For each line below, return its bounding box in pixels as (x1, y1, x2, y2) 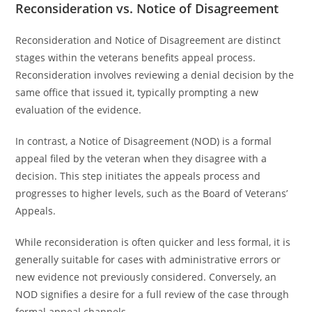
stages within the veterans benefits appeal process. (15, 51, 256, 64)
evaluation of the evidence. (15, 103, 142, 116)
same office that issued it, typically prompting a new (15, 86, 259, 99)
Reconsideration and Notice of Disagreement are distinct (15, 33, 281, 47)
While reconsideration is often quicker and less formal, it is (15, 235, 291, 249)
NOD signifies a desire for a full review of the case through (15, 288, 290, 301)
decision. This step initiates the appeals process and (15, 169, 261, 182)
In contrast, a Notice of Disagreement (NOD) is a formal (15, 134, 272, 148)
